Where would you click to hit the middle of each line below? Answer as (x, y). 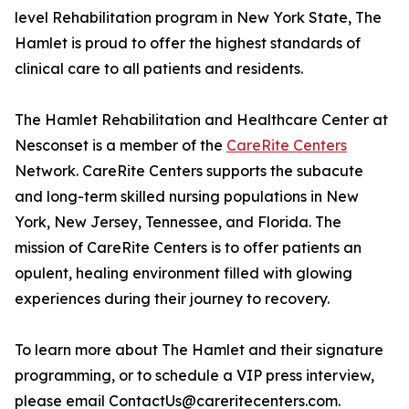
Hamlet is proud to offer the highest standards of (188, 43)
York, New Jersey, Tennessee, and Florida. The (178, 222)
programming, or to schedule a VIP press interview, (194, 376)
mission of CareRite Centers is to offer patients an (188, 248)
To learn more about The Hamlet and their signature (199, 350)
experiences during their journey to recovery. (172, 299)
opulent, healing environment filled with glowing (184, 273)
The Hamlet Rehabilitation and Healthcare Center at (201, 120)
